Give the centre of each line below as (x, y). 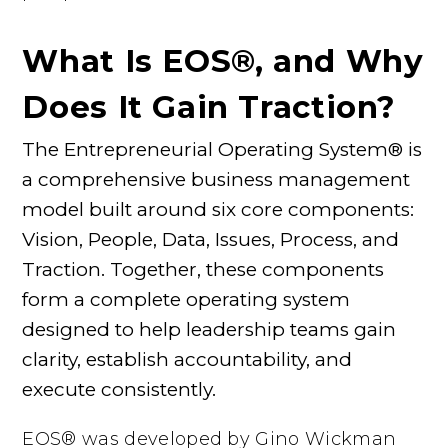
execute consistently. (119, 389)
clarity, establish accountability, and (187, 359)
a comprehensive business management (216, 179)
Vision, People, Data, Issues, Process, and (211, 239)
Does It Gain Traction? (209, 107)
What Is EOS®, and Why (223, 61)
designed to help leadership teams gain (209, 329)
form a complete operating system (186, 299)
